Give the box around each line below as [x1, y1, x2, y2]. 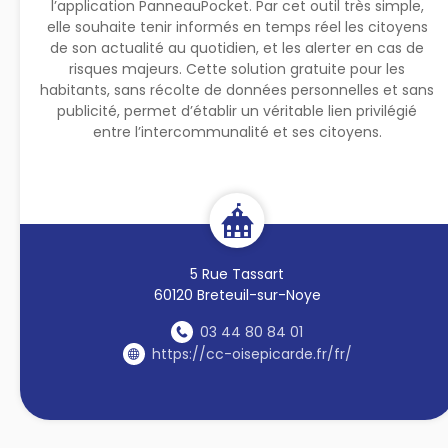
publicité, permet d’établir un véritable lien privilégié [57, 100, 418, 121]
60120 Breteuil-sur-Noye [153, 284, 321, 305]
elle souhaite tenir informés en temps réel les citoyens [46, 16, 428, 37]
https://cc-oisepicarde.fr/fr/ [151, 343, 352, 364]
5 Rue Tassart [190, 263, 285, 284]
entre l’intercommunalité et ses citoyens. [92, 121, 382, 142]
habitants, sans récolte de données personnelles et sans [40, 79, 435, 100]
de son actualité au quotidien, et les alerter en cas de [50, 37, 425, 58]
